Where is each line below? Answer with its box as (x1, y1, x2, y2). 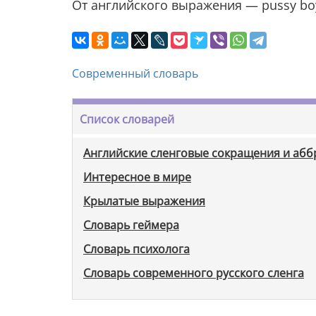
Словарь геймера (83, 217, 179, 233)
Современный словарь (72, 65, 198, 81)
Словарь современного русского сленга (83, 265, 304, 281)
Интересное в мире (83, 169, 191, 185)
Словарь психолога (83, 241, 190, 257)
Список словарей (80, 111, 174, 127)
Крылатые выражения (83, 193, 205, 209)
